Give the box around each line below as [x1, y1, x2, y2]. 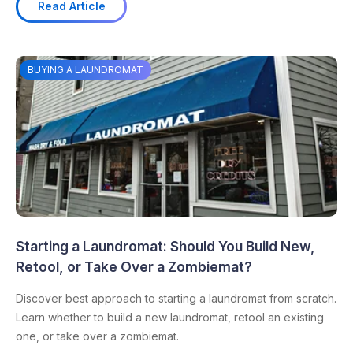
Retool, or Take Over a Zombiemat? [16, 258, 252, 275]
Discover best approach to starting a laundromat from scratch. [16, 291, 336, 305]
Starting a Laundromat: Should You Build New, [16, 237, 315, 255]
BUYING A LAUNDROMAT [28, 63, 143, 76]
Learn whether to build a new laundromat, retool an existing [16, 310, 324, 324]
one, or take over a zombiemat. [16, 329, 179, 343]
